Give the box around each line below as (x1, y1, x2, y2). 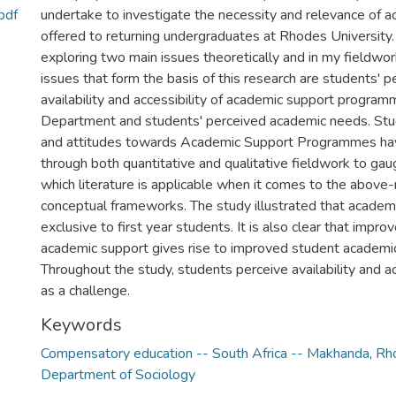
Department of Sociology (41, 365, 195, 385)
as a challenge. (41, 281, 130, 301)
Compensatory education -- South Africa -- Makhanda (41, 344, 369, 363)
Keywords (41, 313, 122, 337)
